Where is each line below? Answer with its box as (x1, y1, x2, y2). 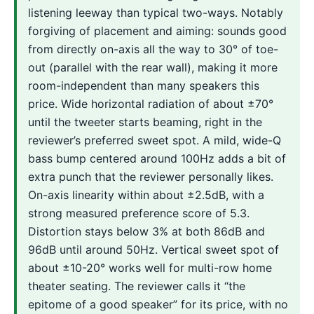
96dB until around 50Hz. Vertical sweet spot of (28, 242, 279, 257)
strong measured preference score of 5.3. (28, 205, 250, 220)
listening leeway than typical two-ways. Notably (28, 5, 283, 20)
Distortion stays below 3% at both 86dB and (28, 224, 265, 238)
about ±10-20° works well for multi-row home (28, 260, 272, 275)
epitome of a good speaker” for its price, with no (28, 296, 288, 311)
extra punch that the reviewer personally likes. (28, 169, 273, 184)
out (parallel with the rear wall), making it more (28, 60, 278, 74)
